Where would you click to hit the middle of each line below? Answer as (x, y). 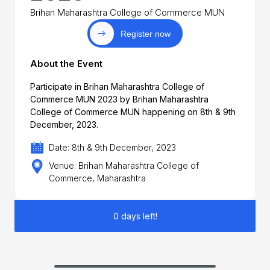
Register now (146, 33)
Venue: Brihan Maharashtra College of (124, 166)
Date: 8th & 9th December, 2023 (113, 148)
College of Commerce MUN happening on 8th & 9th (133, 111)
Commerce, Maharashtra (98, 178)
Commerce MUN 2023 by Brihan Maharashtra (119, 99)
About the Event (66, 63)
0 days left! (135, 216)
